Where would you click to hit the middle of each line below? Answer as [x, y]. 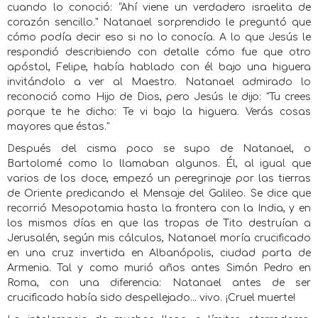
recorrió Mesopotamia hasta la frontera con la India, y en [159, 208]
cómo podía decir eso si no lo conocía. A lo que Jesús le [159, 37]
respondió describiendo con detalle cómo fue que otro [159, 52]
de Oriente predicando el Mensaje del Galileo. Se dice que [159, 193]
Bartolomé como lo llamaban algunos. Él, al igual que [159, 164]
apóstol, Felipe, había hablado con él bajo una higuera [159, 67]
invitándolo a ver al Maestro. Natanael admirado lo [159, 82]
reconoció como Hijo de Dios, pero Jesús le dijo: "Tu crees [159, 97]
